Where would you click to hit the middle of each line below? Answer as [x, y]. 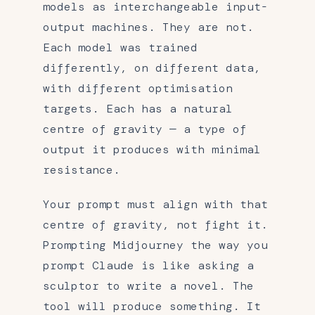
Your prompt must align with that [155, 204]
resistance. [82, 169]
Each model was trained [120, 47]
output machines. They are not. [148, 27]
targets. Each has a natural [138, 108]
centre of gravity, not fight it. [155, 224]
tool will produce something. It [152, 306]
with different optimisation [138, 88]
